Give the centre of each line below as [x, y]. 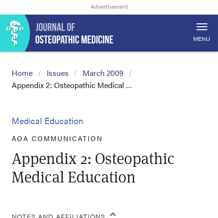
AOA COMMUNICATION [57, 138]
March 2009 [103, 73]
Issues [58, 73]
